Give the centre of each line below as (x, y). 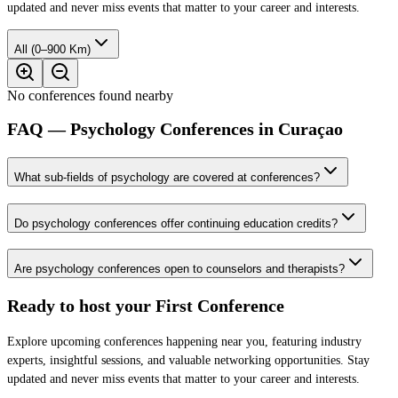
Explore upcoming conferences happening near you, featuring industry (184, 341)
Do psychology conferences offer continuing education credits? (176, 223)
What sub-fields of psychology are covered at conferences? (167, 177)
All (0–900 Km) (61, 49)
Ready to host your (79, 306)
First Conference (220, 306)
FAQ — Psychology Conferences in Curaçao (175, 129)
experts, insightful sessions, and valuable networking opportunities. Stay (188, 360)
